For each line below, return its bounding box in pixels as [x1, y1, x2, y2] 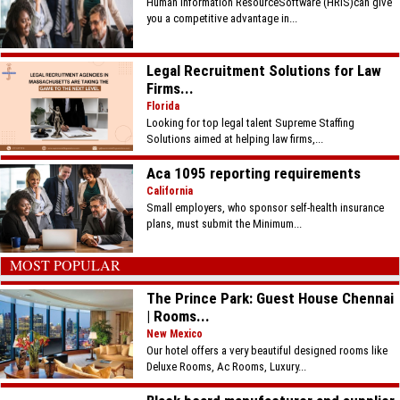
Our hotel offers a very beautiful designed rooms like [146, 343, 388, 357]
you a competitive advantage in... [146, 12, 298, 25]
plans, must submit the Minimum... [146, 216, 303, 230]
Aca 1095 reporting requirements [146, 163, 362, 182]
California [146, 184, 194, 197]
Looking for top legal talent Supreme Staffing [146, 116, 355, 129]
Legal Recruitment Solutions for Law [146, 62, 382, 79]
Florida [146, 100, 180, 112]
